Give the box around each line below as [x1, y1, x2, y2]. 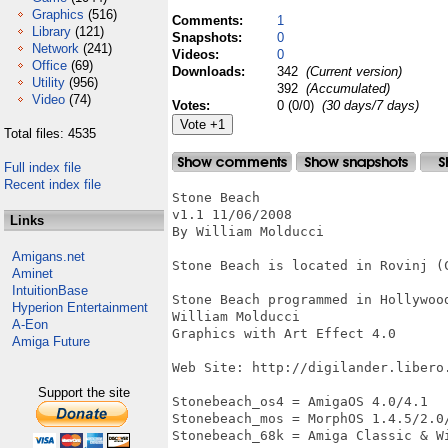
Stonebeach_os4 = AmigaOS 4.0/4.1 [172, 394, 428, 409]
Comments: [172, 13, 247, 28]
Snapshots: [172, 30, 246, 45]
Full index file [4, 160, 81, 175]
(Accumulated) [302, 81, 390, 96]
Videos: [172, 47, 223, 62]
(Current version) [302, 64, 402, 79]
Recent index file [4, 177, 101, 192]
